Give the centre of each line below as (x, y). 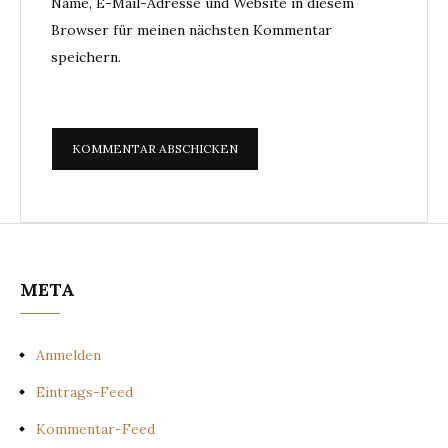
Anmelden (68, 355)
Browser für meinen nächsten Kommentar (191, 30)
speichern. (86, 57)
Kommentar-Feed (95, 429)
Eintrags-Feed (84, 392)
